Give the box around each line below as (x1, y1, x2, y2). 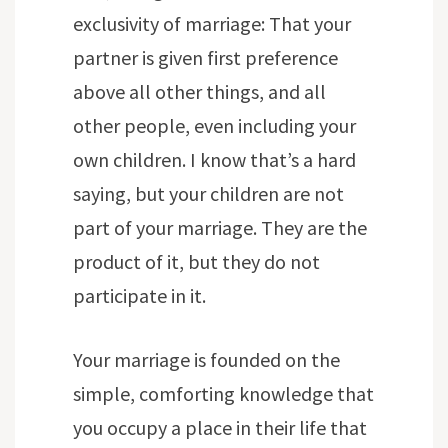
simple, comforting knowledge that (73, 381, 374, 407)
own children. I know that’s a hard (73, 147, 356, 173)
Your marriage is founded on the (73, 347, 340, 373)
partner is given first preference (73, 45, 338, 71)
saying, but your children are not (73, 181, 344, 207)
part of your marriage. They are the (73, 215, 367, 241)
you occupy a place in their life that (73, 415, 367, 441)
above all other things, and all (73, 79, 326, 105)
